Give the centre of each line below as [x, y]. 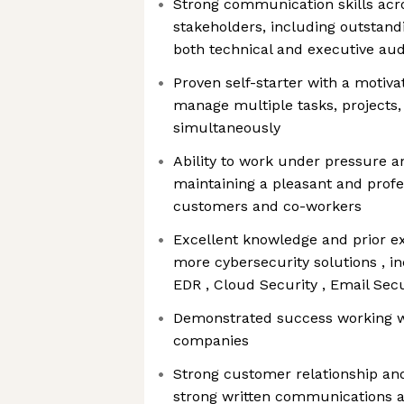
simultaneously [227, 128]
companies [211, 340]
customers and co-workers [267, 206]
